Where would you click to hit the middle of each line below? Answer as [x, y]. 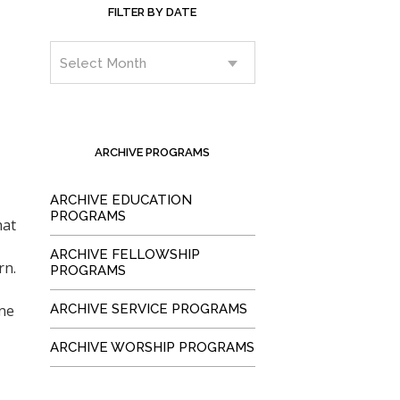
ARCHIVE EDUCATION [121, 200]
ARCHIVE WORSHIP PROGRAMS [152, 347]
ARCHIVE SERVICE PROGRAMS [148, 309]
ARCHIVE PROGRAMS [153, 152]
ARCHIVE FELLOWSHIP [125, 254]
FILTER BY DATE [153, 12]
